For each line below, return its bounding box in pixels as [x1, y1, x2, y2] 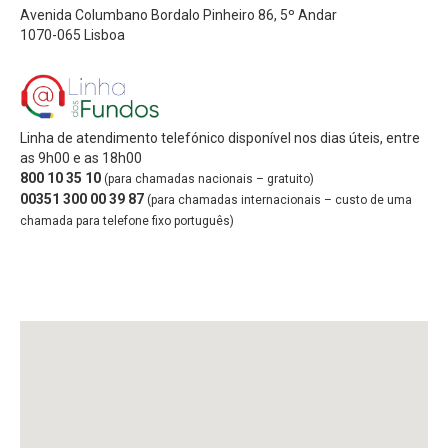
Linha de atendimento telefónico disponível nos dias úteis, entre [20, 129, 420, 146]
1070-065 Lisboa [20, 27, 125, 43]
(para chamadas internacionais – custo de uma [147, 192, 412, 207]
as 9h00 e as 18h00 [20, 149, 142, 166]
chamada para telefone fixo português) [20, 213, 234, 228]
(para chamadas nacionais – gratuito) [104, 171, 314, 186]
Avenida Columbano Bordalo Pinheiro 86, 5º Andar [20, 7, 337, 23]
